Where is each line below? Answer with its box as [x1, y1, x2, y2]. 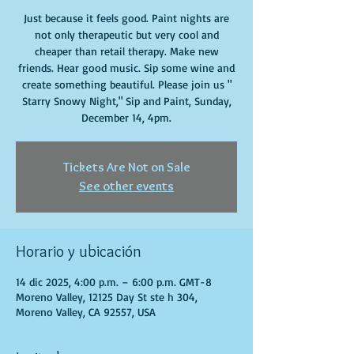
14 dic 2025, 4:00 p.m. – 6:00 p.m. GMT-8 [16, 275, 212, 288]
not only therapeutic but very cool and [34, 28, 219, 41]
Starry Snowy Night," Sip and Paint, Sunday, [21, 94, 232, 107]
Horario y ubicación [16, 242, 141, 261]
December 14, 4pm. [81, 111, 171, 124]
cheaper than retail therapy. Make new [34, 44, 219, 58]
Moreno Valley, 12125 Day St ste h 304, [16, 290, 198, 303]
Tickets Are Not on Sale [62, 160, 190, 175]
